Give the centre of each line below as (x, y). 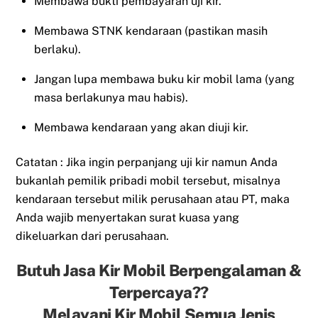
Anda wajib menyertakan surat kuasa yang (128, 217)
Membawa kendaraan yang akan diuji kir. (141, 128)
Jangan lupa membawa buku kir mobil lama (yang (164, 79)
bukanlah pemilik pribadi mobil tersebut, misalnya (148, 180)
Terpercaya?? (159, 293)
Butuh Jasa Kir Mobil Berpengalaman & (159, 271)
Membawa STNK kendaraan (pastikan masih (151, 31)
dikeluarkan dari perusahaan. (93, 236)
